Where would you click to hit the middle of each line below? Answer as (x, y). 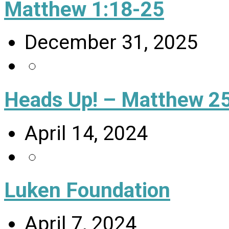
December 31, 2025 (111, 43)
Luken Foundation (87, 190)
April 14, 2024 (86, 133)
